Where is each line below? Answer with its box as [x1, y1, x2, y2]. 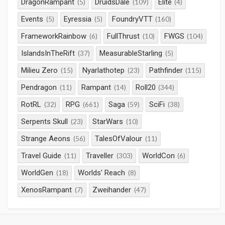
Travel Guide [21, 151, 62, 160]
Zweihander [92, 185, 131, 194]
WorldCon [142, 151, 175, 160]
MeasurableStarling [99, 48, 162, 58]
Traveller [86, 151, 114, 160]
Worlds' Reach [78, 168, 125, 177]
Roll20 [135, 82, 156, 92]
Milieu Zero [21, 65, 58, 75]
